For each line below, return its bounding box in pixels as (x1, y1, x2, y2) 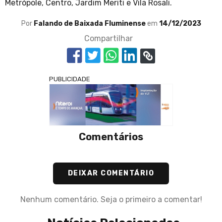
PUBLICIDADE (49, 75, 90, 83)
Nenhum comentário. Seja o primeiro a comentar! (20, 195, 202, 205)
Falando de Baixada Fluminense (33, 19, 147, 28)
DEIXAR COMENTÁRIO (67, 169, 155, 178)
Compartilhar (84, 34, 133, 44)
